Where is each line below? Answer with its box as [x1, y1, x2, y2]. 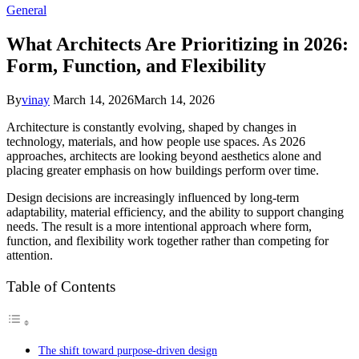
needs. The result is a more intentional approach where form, [6, 219, 312, 233]
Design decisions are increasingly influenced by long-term [6, 190, 299, 204]
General [6, 3, 46, 17]
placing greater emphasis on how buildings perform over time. [6, 163, 319, 177]
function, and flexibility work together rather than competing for [6, 233, 329, 248]
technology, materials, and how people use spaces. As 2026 [6, 134, 305, 148]
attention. [6, 248, 53, 262]
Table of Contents [6, 278, 115, 295]
